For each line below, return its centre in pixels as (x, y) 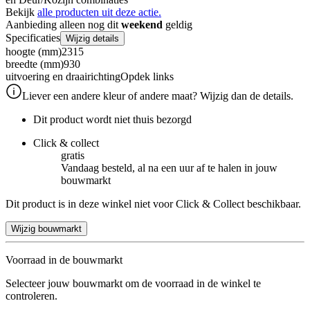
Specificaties (33, 37)
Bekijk (21, 12)
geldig (177, 24)
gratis (73, 155)
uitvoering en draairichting (63, 76)
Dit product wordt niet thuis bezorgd (112, 119)
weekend (142, 24)
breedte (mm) (35, 64)
